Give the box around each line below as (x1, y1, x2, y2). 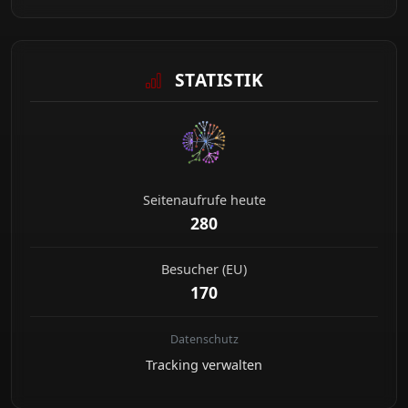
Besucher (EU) (161, 260, 247, 279)
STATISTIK (169, 67, 264, 93)
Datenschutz (169, 331, 239, 348)
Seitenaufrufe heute (142, 191, 266, 209)
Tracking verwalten (146, 356, 262, 374)
